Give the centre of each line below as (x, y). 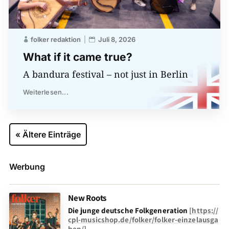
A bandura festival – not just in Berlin (105, 74)
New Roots (87, 198)
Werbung (27, 166)
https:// (205, 210)
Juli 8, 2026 (117, 39)
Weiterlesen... (45, 92)
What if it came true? (77, 57)
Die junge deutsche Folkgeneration (129, 210)
